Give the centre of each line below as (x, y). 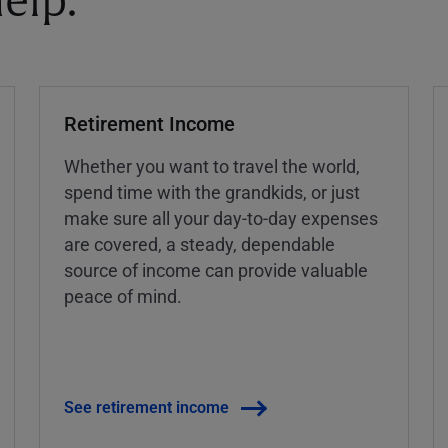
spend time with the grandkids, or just (211, 191)
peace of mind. (122, 295)
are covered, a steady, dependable (199, 243)
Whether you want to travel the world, (211, 165)
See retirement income (146, 406)
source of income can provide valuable (215, 269)
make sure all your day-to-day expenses (220, 217)
